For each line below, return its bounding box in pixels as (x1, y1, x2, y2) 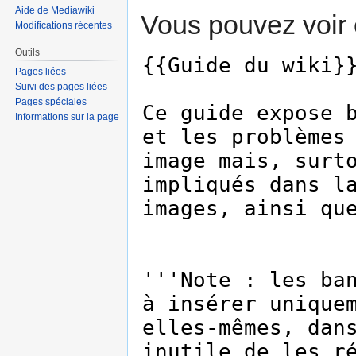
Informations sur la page (15, 111, 120, 123)
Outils (15, 47, 41, 59)
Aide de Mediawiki (15, 5, 95, 17)
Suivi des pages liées (15, 81, 108, 93)
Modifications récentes (15, 20, 113, 32)
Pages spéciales (15, 96, 87, 108)
